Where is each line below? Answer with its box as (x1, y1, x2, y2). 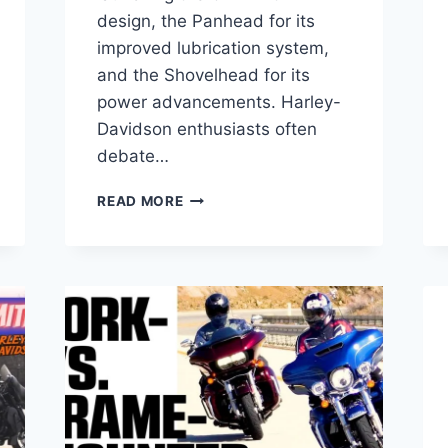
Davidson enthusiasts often (97, 118, 318, 139)
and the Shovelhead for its (97, 64, 311, 85)
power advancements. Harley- (97, 91, 342, 112)
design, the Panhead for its (97, 10, 316, 31)
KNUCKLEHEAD (182, 271, 292, 288)
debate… (97, 145, 170, 166)
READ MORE (97, 192, 184, 209)
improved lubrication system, (97, 37, 330, 58)
